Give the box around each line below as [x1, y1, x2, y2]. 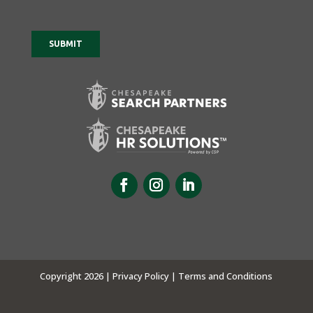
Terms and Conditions [178, 270, 273, 282]
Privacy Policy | [112, 270, 179, 282]
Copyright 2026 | [40, 270, 113, 282]
